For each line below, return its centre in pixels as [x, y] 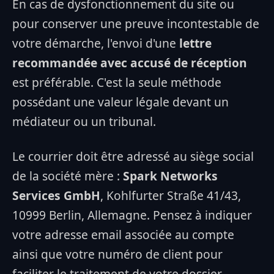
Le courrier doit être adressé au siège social [133, 156]
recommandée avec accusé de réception [130, 62]
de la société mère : [68, 176]
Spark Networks [170, 176]
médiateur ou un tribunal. [84, 121]
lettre [195, 43]
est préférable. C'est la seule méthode [117, 82]
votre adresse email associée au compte [123, 234]
